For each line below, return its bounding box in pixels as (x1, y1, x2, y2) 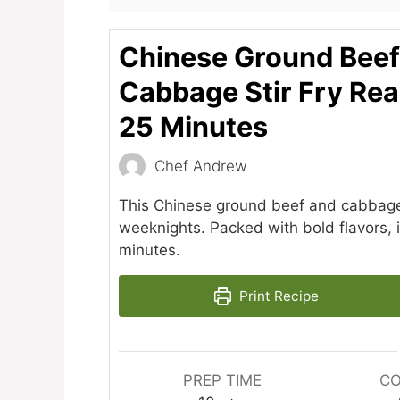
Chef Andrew (154, 156, 247, 175)
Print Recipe (236, 287, 320, 305)
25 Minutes (119, 110, 268, 144)
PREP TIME (183, 371, 262, 390)
